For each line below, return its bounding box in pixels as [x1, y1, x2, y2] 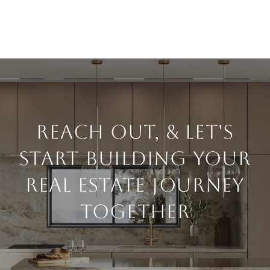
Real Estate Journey [25, 174, 245, 196]
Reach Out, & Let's [36, 121, 234, 143]
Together [80, 200, 190, 223]
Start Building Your [19, 147, 251, 170]
